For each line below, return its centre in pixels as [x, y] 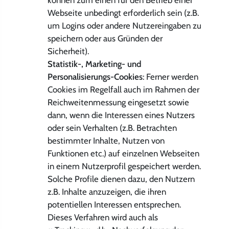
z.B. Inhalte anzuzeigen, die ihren [107, 192]
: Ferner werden [170, 77]
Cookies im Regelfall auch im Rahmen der [123, 90]
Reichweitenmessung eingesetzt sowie [118, 102]
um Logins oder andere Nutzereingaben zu [124, 26]
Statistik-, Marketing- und [94, 64]
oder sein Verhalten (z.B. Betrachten [112, 128]
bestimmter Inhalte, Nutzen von [106, 141]
